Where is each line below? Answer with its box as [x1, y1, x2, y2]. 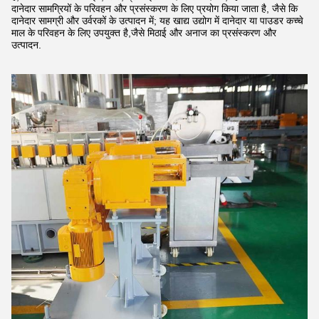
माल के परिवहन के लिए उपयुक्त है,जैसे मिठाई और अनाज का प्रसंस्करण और [11, 27, 276, 38]
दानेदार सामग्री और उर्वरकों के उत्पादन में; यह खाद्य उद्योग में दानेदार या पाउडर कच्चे [11, 15, 303, 26]
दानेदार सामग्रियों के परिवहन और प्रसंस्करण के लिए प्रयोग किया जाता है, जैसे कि [11, 3, 298, 14]
